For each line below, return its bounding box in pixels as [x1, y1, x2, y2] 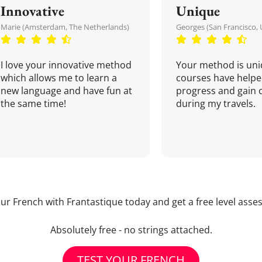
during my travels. [176, 97, 256, 110]
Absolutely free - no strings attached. [50, 223, 212, 236]
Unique [176, 2, 220, 20]
